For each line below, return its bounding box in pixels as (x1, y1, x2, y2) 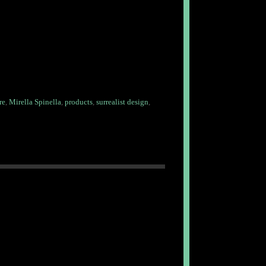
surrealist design (96, 97, 148, 107)
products (64, 97, 93, 107)
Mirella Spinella (8, 97, 61, 107)
